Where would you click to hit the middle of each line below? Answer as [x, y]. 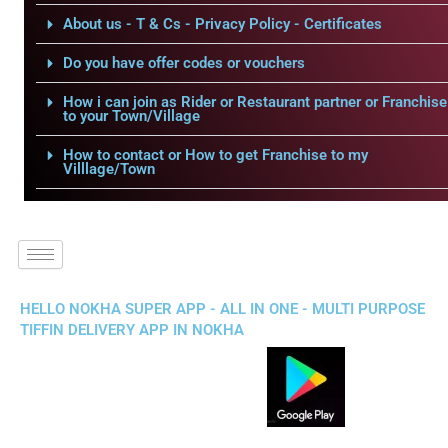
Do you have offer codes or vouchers [183, 63]
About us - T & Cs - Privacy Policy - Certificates [222, 24]
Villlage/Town [108, 169]
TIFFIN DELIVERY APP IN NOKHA [132, 330]
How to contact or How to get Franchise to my [215, 155]
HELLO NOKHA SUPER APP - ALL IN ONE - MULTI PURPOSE [222, 309]
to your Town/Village [131, 116]
